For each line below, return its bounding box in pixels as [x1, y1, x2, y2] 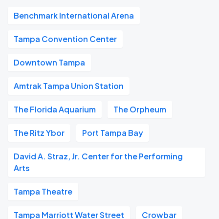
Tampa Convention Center [14, 34, 117, 44]
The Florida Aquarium [14, 104, 96, 114]
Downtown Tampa [14, 57, 85, 67]
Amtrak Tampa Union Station [14, 81, 124, 91]
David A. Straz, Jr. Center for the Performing [14, 151, 183, 161]
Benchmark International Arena [14, 10, 134, 21]
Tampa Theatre [14, 186, 72, 197]
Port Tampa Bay [82, 128, 143, 138]
